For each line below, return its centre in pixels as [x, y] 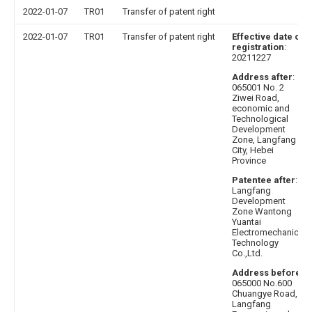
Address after [262, 77]
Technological [260, 119]
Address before [266, 273]
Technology [255, 243]
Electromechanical [269, 233]
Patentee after [264, 180]
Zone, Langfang [264, 140]
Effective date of [268, 37]
